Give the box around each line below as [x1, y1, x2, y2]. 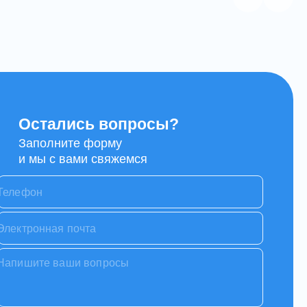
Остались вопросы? [19, 116, 179, 134]
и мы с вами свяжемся [19, 152, 147, 167]
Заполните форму [19, 136, 122, 151]
